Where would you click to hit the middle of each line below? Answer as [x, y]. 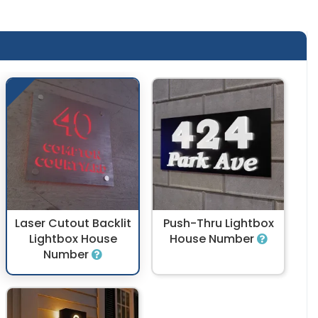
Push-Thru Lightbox [218, 224]
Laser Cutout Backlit [73, 224]
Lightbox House [73, 239]
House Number [213, 239]
